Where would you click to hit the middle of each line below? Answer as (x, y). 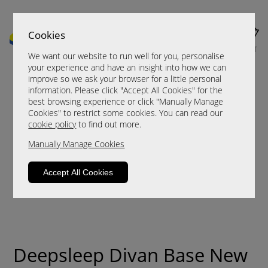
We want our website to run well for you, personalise (127, 56)
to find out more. (109, 124)
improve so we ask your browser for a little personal (125, 79)
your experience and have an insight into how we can (127, 68)
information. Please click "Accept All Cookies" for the (126, 90)
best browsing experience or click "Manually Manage (126, 102)
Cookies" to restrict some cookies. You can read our (126, 113)
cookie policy (52, 124)
